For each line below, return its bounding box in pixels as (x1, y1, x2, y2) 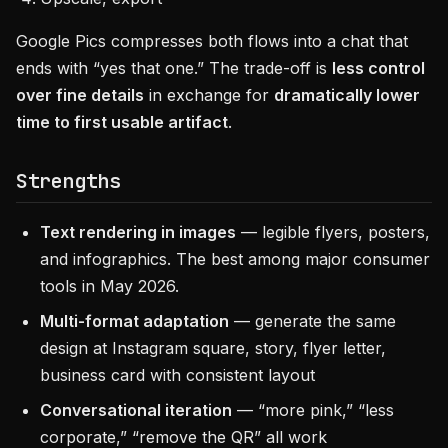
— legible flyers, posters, (236, 222, 430, 242)
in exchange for (144, 85, 274, 105)
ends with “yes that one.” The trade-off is (16, 58, 332, 78)
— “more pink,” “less (232, 400, 394, 420)
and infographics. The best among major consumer (40, 249, 430, 269)
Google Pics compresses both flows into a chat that (16, 31, 408, 51)
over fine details (16, 85, 144, 105)
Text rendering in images (40, 222, 236, 242)
